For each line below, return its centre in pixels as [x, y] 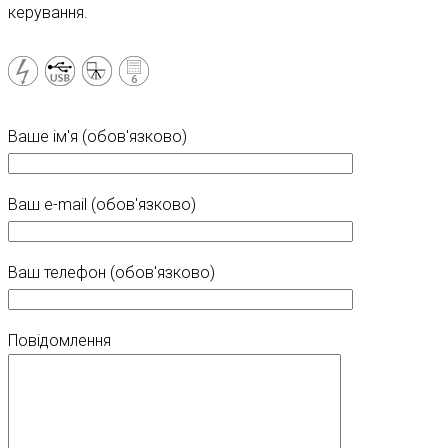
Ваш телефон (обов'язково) [111, 273]
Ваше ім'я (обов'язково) [97, 137]
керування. [48, 13]
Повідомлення [59, 341]
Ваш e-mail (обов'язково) [102, 205]
